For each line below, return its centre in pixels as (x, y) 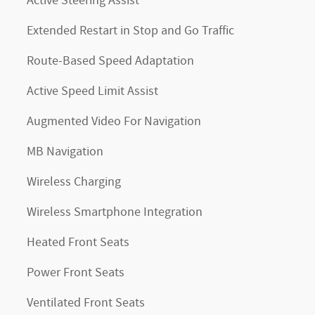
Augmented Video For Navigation (114, 122)
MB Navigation (65, 152)
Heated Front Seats (78, 243)
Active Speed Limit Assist (92, 91)
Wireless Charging (74, 182)
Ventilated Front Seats (86, 303)
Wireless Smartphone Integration (115, 212)
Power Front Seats (76, 273)
